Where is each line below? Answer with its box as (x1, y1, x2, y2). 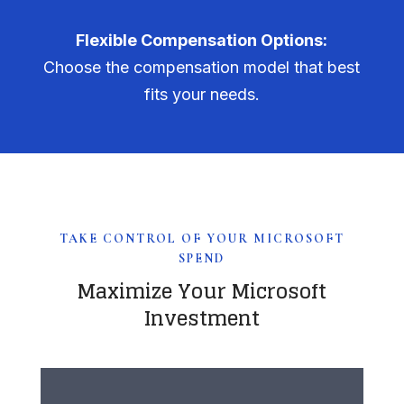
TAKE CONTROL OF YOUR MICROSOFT (59, 231, 344, 247)
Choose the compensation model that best (43, 58, 361, 78)
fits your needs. (143, 85, 260, 105)
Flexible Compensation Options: (76, 31, 328, 50)
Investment (143, 300, 260, 337)
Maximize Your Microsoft (77, 273, 326, 310)
